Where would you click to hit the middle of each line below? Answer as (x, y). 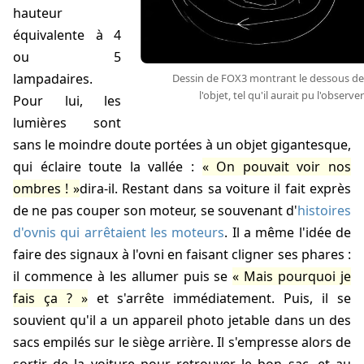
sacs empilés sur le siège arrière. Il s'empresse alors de (182, 342)
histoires (324, 211)
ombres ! (41, 189)
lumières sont (67, 123)
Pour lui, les (67, 101)
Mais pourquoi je (298, 277)
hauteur (38, 13)
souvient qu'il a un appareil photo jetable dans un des (182, 321)
